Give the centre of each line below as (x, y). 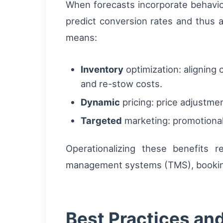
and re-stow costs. (121, 84)
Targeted (101, 121)
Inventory (102, 69)
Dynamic (100, 102)
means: (81, 37)
